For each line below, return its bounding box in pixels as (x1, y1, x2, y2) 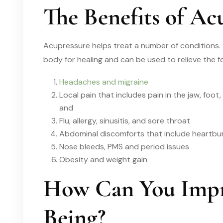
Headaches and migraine (59, 76, 148, 87)
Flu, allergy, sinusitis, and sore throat (59, 115, 190, 126)
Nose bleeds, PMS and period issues (59, 141, 189, 152)
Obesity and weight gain (59, 154, 147, 165)
